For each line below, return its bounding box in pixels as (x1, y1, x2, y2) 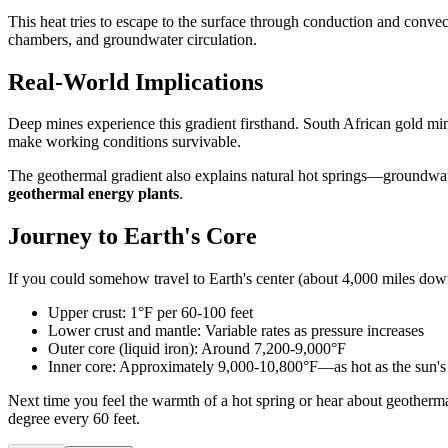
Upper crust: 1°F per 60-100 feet (48, 304, 253, 322)
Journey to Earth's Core (8, 223, 257, 250)
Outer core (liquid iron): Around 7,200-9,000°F (48, 340, 346, 358)
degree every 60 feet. (8, 410, 140, 428)
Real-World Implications (8, 68, 263, 95)
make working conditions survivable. (8, 133, 241, 151)
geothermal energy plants (8, 185, 179, 203)
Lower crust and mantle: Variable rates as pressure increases (48, 322, 424, 340)
